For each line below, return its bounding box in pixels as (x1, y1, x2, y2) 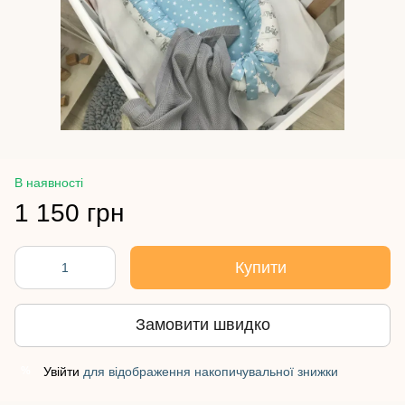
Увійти (43, 363, 80, 379)
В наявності (14, 174, 83, 190)
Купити (234, 258, 287, 277)
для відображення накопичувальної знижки (80, 363, 338, 379)
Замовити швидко (135, 316, 270, 334)
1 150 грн (14, 198, 124, 227)
